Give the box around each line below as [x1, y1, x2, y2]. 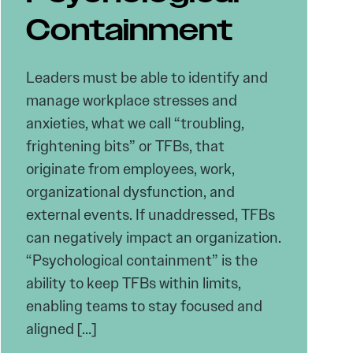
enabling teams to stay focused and [25, 296, 262, 316]
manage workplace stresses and [25, 91, 237, 110]
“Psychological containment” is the [25, 251, 258, 270]
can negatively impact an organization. [25, 228, 281, 247]
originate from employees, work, [25, 159, 235, 179]
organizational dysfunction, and [25, 182, 235, 202]
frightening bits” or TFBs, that [25, 136, 225, 156]
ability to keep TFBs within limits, [25, 273, 241, 293]
